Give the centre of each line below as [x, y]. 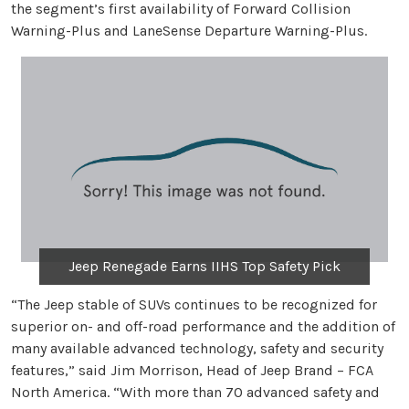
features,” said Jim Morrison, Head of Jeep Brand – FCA [192, 370]
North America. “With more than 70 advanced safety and [195, 392]
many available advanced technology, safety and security [197, 348]
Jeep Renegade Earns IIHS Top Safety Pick [204, 266]
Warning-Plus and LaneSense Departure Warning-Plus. [189, 31]
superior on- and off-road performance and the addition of [203, 326]
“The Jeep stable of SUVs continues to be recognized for [194, 304]
